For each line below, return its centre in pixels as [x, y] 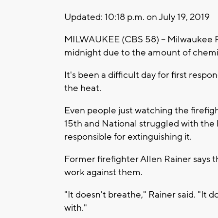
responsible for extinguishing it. [128, 137]
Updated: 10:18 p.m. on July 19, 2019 [137, 17]
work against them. [103, 173]
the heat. [83, 88]
